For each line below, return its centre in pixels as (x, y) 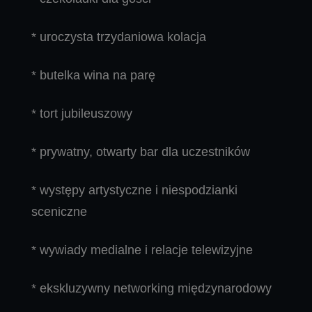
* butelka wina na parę (93, 76)
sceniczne (59, 212)
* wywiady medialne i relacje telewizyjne (142, 250)
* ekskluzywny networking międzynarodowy (151, 289)
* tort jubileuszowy (82, 114)
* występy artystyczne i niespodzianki (134, 190)
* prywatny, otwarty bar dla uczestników (141, 152)
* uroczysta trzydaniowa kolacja (119, 37)
